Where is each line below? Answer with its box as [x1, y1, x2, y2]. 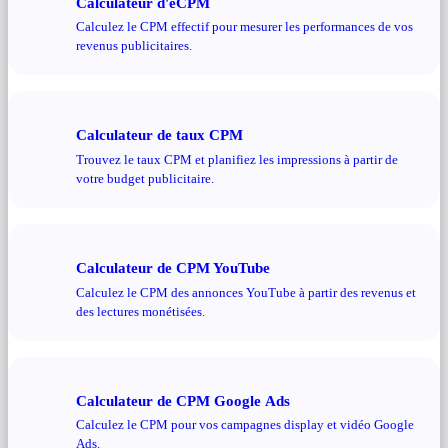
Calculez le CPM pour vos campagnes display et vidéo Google [76, 417, 414, 433]
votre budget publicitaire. [76, 170, 214, 186]
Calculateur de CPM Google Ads [76, 391, 290, 409]
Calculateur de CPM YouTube [76, 259, 270, 277]
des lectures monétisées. [76, 303, 205, 319]
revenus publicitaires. [76, 38, 192, 54]
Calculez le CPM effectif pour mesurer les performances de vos [76, 19, 413, 35]
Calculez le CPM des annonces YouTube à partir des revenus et [76, 284, 416, 300]
